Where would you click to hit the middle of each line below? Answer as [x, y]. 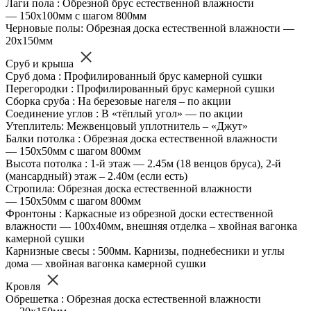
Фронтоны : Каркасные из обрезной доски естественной [140, 214]
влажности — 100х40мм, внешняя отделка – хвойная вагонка [151, 226]
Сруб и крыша [41, 64]
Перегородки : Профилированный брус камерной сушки [140, 89]
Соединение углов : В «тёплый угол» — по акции [124, 114]
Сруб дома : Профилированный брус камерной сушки [134, 76]
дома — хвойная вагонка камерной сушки [106, 264]
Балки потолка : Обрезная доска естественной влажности [142, 139]
